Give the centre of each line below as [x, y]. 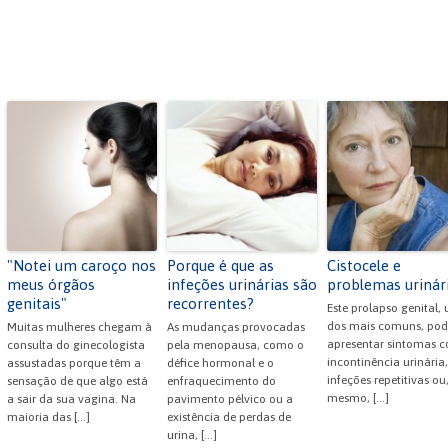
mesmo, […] [358, 398]
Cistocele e [364, 266]
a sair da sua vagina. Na [71, 399]
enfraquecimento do [221, 381]
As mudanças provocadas [236, 327]
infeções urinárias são [242, 285]
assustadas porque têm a [74, 363]
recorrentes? [210, 304]
